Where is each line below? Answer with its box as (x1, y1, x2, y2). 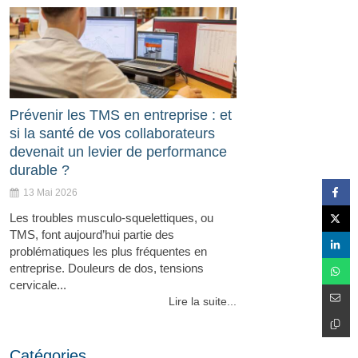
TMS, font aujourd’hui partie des (10, 227, 174, 241)
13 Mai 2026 (23, 186, 78, 198)
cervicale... (10, 277, 66, 292)
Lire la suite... (169, 294, 237, 308)
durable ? (10, 161, 70, 178)
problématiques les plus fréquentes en (10, 244, 207, 258)
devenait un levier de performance (10, 143, 227, 160)
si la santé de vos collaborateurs (10, 125, 215, 141)
